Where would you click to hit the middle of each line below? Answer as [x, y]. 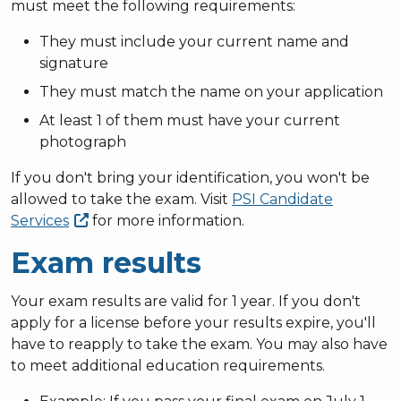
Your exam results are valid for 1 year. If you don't [186, 301]
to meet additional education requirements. [168, 365]
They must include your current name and [194, 41]
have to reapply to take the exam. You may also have [199, 344]
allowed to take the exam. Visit [121, 199]
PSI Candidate [282, 199]
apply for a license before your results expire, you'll [193, 322]
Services [40, 220]
